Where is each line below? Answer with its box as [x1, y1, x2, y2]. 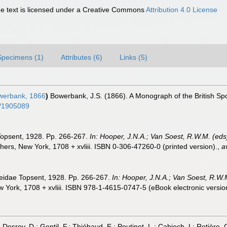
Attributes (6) [61, 53, 102, 61]
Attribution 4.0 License [146, 6, 218, 14]
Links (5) [120, 53, 147, 61]
